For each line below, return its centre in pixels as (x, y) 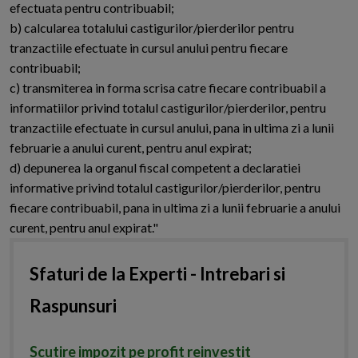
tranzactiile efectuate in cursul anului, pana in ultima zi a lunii (172, 128)
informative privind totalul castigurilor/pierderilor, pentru (165, 188)
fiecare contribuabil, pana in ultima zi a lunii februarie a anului (175, 208)
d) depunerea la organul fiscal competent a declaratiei (155, 168)
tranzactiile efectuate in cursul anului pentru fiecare (149, 48)
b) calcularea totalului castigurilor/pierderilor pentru (152, 28)
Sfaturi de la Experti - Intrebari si (157, 274)
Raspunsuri (73, 306)
